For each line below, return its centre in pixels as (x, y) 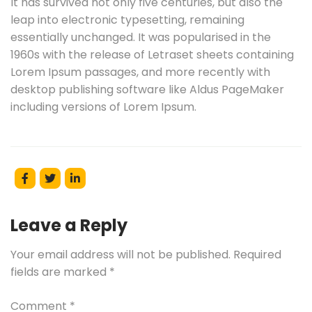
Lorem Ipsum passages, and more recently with (140, 72)
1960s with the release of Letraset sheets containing (152, 55)
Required (257, 255)
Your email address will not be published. (120, 255)
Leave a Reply (69, 226)
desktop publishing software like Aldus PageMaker (147, 90)
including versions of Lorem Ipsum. (103, 107)
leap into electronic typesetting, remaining (127, 20)
